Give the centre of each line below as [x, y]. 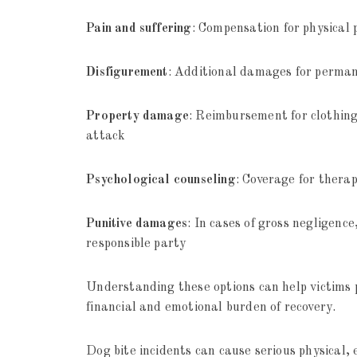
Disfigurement [127, 73]
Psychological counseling [161, 180]
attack [106, 137]
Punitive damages [137, 224]
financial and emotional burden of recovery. [211, 308]
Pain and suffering [139, 29]
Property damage [138, 117]
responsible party [136, 244]
